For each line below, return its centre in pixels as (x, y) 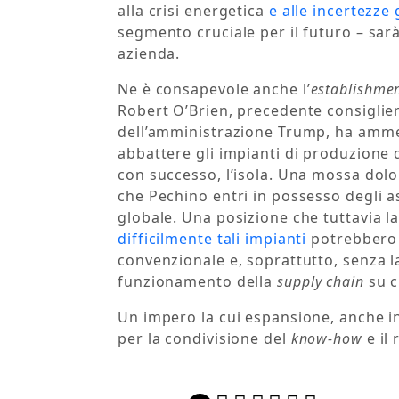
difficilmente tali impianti (212, 239)
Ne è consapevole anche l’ (214, 90)
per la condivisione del (204, 339)
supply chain (321, 282)
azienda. (149, 54)
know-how (326, 339)
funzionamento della (197, 282)
